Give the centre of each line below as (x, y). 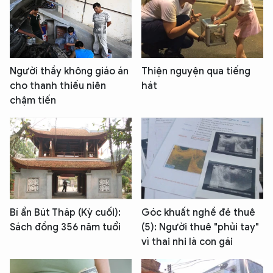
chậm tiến (33, 101)
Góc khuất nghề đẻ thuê (198, 212)
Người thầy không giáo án (69, 72)
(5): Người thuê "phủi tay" (200, 227)
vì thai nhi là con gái (187, 242)
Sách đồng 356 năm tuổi (65, 227)
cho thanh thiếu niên (58, 86)
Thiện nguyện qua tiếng (196, 72)
